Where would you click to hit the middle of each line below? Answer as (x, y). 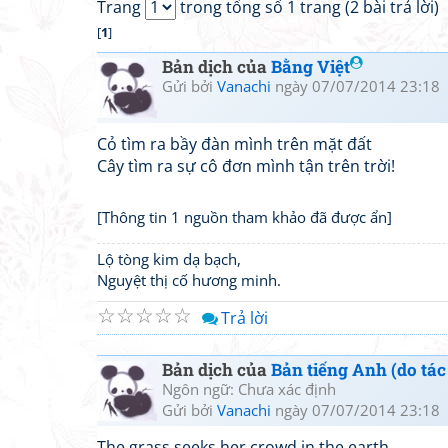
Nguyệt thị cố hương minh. (189, 280)
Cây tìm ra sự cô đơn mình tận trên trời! (246, 166)
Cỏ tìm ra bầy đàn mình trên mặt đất (234, 144)
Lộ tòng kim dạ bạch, (169, 259)
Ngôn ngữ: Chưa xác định (249, 389)
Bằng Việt (310, 66)
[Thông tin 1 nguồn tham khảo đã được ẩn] (244, 217)
